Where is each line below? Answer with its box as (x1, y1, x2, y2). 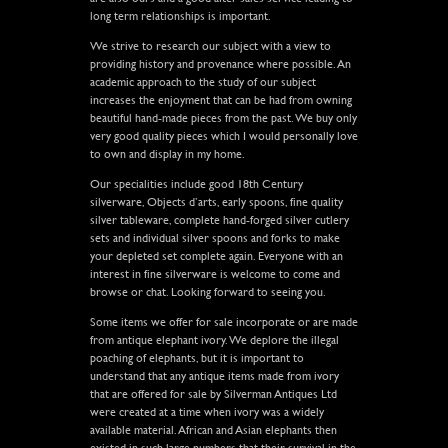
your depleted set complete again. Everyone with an (89, 248, 343, 263)
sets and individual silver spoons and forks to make (89, 230, 340, 245)
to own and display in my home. (89, 146, 245, 161)
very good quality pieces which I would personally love (89, 128, 358, 143)
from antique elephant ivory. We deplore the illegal (89, 332, 339, 347)
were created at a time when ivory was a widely (89, 404, 324, 419)
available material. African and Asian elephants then (89, 422, 337, 437)
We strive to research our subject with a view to (89, 38, 331, 53)
